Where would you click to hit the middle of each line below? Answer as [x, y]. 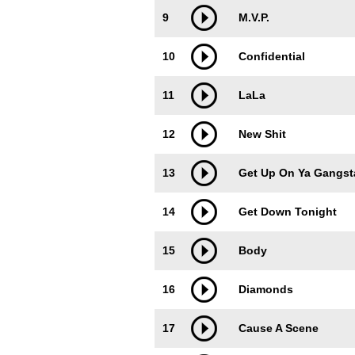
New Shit [262, 134]
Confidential [272, 56]
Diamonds [266, 289]
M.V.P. [254, 17]
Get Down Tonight [288, 212]
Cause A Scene [279, 328]
